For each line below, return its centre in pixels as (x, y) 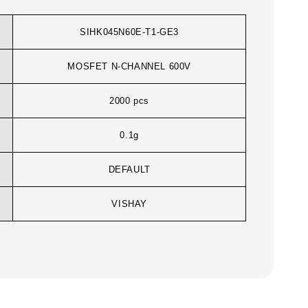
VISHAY (129, 204)
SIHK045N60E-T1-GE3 (130, 32)
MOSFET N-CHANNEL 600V (129, 67)
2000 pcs (130, 101)
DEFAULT (129, 170)
